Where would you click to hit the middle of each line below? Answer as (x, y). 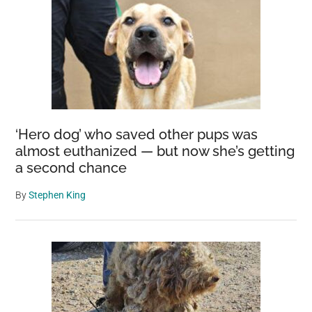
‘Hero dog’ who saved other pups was (137, 134)
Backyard (275, 58)
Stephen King (57, 195)
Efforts (269, 94)
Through (273, 40)
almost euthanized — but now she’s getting (155, 151)
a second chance (71, 168)
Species (272, 22)
